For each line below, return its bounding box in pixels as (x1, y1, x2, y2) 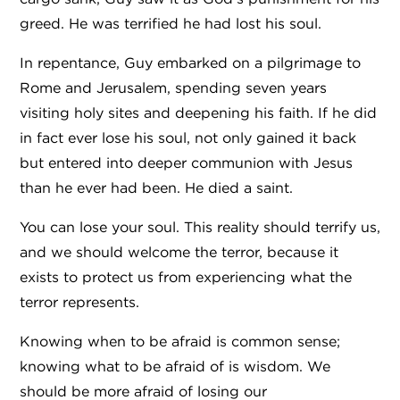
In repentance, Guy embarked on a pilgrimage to (20, 54, 361, 72)
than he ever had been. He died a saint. (20, 179, 293, 197)
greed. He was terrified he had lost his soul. (20, 14, 326, 33)
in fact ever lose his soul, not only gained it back (20, 129, 356, 147)
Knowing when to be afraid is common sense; (20, 332, 340, 351)
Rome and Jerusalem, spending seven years (20, 79, 327, 97)
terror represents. (20, 293, 144, 312)
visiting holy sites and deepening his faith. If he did (20, 104, 377, 122)
